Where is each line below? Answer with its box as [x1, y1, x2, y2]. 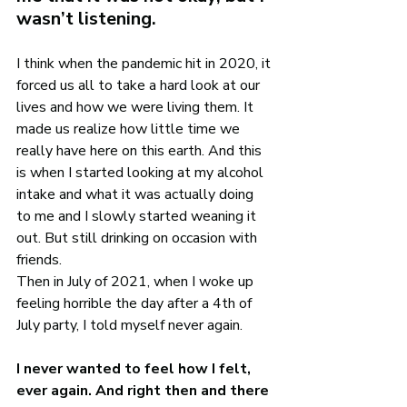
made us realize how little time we [16, 119, 243, 139]
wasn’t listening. [16, 6, 156, 31]
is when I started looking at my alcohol [16, 163, 267, 183]
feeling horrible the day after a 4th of [16, 293, 255, 313]
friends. [16, 250, 62, 270]
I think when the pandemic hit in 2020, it [16, 54, 274, 74]
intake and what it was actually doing [16, 184, 257, 204]
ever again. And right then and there [16, 381, 273, 401]
